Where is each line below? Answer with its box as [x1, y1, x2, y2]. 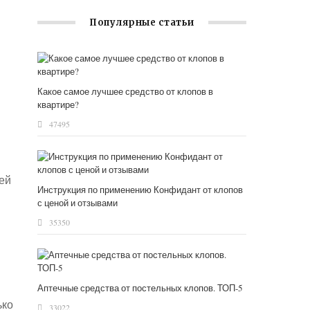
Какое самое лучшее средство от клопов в [37, 85, 214, 98]
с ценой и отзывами [37, 197, 118, 210]
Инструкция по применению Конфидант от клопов [37, 183, 244, 197]
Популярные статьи [89, 17, 194, 29]
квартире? [37, 98, 80, 111]
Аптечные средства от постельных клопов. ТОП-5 [37, 282, 244, 295]
